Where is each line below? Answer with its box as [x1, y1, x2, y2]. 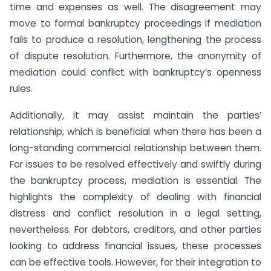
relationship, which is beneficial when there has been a [10, 125, 261, 139]
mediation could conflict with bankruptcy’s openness [10, 65, 261, 79]
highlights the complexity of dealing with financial [10, 191, 261, 204]
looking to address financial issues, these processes [10, 240, 261, 253]
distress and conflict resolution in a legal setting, [10, 207, 261, 220]
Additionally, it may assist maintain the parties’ [10, 109, 261, 122]
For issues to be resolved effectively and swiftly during [10, 158, 261, 171]
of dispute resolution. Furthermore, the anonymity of [10, 49, 261, 62]
